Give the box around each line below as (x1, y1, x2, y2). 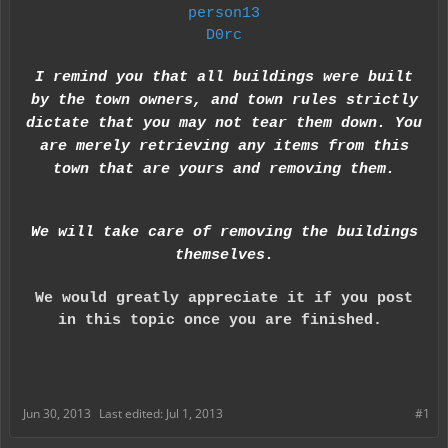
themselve (174, 247, 256, 264)
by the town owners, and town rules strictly (30, 92, 418, 109)
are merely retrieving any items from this (39, 138, 409, 155)
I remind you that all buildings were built (35, 69, 413, 86)
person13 (188, 5, 260, 21)
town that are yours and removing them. (53, 161, 395, 178)
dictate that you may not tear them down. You (26, 115, 422, 132)
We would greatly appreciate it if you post (35, 290, 413, 306)
